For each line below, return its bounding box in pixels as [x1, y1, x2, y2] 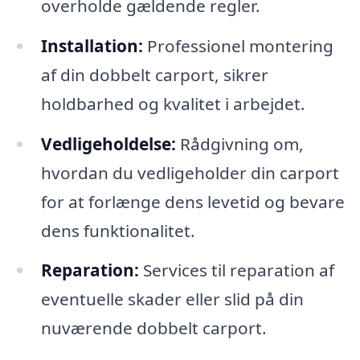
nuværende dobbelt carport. [40, 317, 267, 340]
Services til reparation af [138, 259, 334, 282]
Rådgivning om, [175, 132, 304, 155]
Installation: [40, 34, 143, 57]
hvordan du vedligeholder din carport [40, 161, 339, 184]
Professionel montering [142, 34, 333, 57]
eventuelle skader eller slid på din [40, 288, 304, 311]
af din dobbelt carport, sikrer [40, 63, 268, 86]
